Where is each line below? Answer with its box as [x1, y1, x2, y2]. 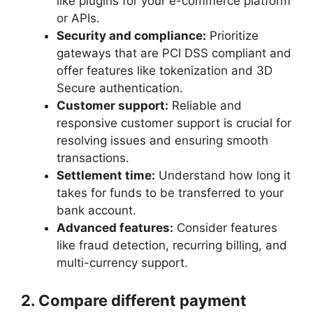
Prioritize [206, 28, 259, 43]
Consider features [173, 220, 277, 235]
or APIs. [57, 10, 103, 25]
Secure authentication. [57, 80, 187, 95]
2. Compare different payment [21, 291, 247, 310]
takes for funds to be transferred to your [57, 185, 284, 200]
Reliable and [168, 98, 242, 112]
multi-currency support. [57, 255, 191, 270]
